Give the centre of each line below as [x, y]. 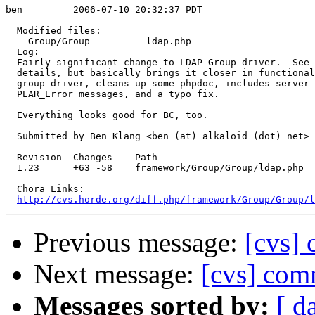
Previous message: [139, 243]
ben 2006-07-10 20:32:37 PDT [104, 10]
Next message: [117, 274]
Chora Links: [45, 189]
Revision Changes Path [82, 157]
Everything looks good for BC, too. [107, 115]
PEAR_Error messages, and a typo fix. [112, 94]
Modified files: [53, 31]
